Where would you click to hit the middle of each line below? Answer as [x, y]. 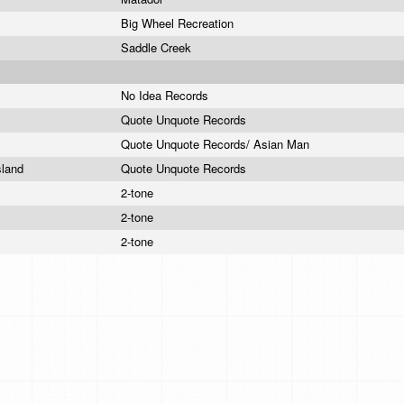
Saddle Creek [158, 47]
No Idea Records [166, 95]
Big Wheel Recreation [179, 23]
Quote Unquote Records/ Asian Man [217, 144]
